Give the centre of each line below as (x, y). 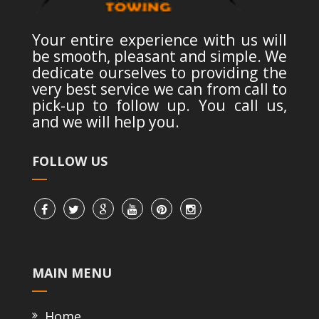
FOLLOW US (69, 161)
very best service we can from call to (159, 89)
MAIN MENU (72, 273)
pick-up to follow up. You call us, (159, 105)
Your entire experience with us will (159, 40)
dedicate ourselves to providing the (159, 72)
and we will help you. (105, 121)
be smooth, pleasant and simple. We (159, 56)
